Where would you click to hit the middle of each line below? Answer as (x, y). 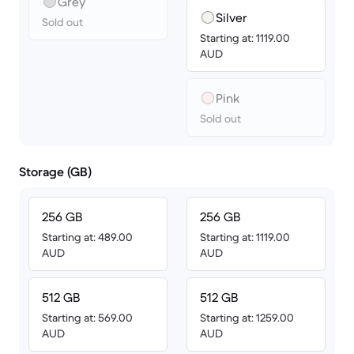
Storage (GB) (55, 171)
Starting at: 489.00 (87, 237)
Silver (232, 17)
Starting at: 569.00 (87, 318)
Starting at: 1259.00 (247, 318)
